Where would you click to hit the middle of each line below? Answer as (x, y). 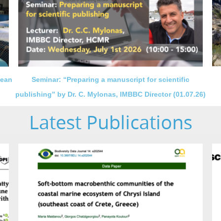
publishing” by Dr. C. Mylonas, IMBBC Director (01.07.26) (110, 94)
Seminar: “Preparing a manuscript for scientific (110, 79)
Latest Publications (110, 122)
